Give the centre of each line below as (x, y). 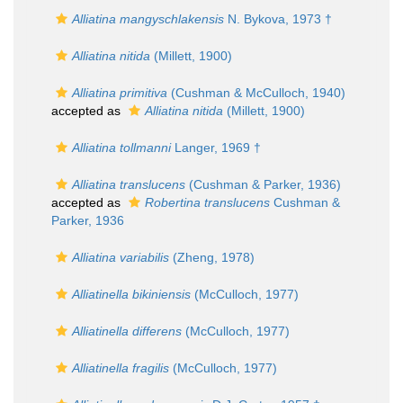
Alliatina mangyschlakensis (148, 19)
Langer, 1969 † (216, 148)
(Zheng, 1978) (212, 257)
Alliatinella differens (127, 331)
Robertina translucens (207, 202)
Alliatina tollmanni (121, 148)
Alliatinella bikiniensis (131, 294)
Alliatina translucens (129, 184)
